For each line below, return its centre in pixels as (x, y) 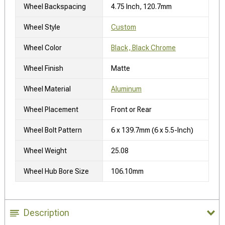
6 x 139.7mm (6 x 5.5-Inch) (152, 130)
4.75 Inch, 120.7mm (141, 6)
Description (46, 212)
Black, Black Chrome (143, 47)
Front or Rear (131, 109)
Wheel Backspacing (55, 6)
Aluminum (126, 89)
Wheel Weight (45, 150)
